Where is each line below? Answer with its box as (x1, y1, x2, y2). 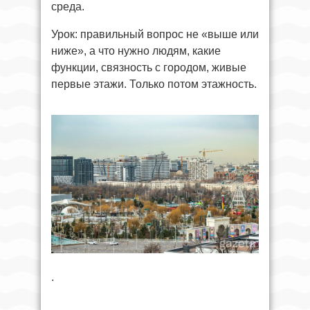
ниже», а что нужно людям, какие (51, 44, 221, 57)
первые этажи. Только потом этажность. (51, 77, 257, 90)
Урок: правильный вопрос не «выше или (51, 28, 259, 40)
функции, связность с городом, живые (51, 61, 246, 73)
